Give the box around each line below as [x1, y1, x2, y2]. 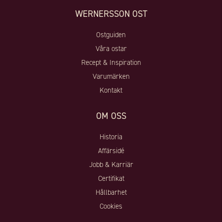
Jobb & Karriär [89, 160, 133, 170]
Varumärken [92, 71, 130, 82]
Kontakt [100, 85, 122, 96]
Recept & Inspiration [81, 57, 141, 68]
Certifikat [98, 173, 124, 184]
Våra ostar [95, 44, 127, 54]
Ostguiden [96, 30, 126, 40]
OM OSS [96, 110, 126, 122]
